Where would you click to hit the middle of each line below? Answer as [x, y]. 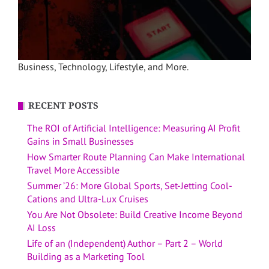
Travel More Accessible [73, 170]
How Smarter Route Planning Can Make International [136, 157]
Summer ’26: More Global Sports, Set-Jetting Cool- [130, 186]
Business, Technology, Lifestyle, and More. [103, 67]
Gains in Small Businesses [80, 141]
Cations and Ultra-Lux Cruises [88, 199]
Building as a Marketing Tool [86, 257]
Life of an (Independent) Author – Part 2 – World [125, 243]
